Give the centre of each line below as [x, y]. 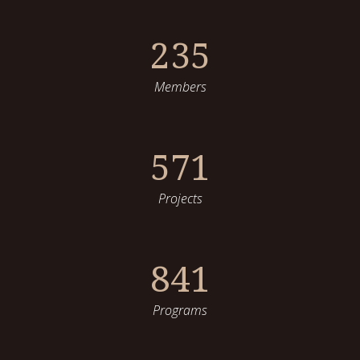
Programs [180, 310]
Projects [180, 198]
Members [180, 86]
